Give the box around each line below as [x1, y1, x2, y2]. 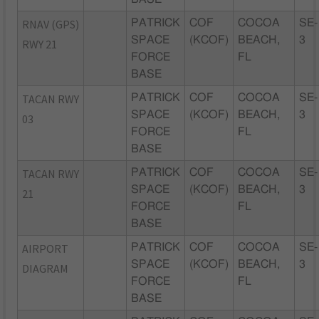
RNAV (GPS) [22, 16, 80, 31]
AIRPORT [22, 241, 69, 256]
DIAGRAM [22, 261, 69, 276]
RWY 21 [22, 36, 58, 51]
